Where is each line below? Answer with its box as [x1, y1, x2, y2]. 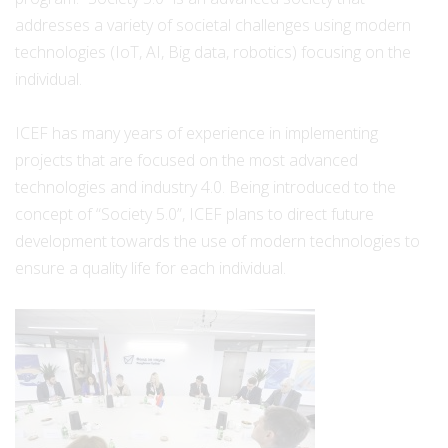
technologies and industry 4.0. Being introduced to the [15, 176, 396, 199]
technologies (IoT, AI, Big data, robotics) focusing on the [15, 41, 411, 64]
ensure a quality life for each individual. [15, 257, 286, 280]
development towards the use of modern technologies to [15, 230, 420, 253]
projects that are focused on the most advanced [15, 149, 358, 172]
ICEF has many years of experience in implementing [15, 122, 378, 145]
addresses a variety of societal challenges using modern [15, 14, 411, 37]
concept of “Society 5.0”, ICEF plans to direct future [15, 203, 374, 226]
